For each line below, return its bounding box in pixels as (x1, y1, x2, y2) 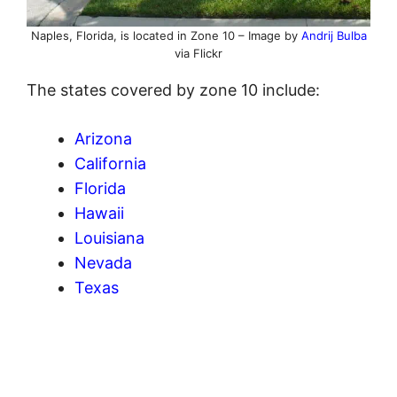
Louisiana (74, 229, 144, 248)
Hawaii (74, 204, 124, 223)
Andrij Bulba (300, 28, 367, 43)
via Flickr (175, 46, 222, 61)
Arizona (74, 129, 132, 149)
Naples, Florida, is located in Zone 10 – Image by (30, 28, 301, 43)
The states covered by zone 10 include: (27, 81, 320, 100)
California (74, 154, 146, 174)
